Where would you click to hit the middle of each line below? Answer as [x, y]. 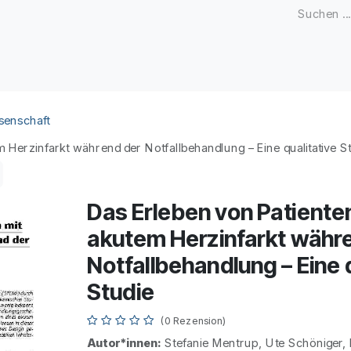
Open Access [152, 71]
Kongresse [244, 71]
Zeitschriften [54, 71]
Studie [121, 292]
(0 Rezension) [194, 320]
